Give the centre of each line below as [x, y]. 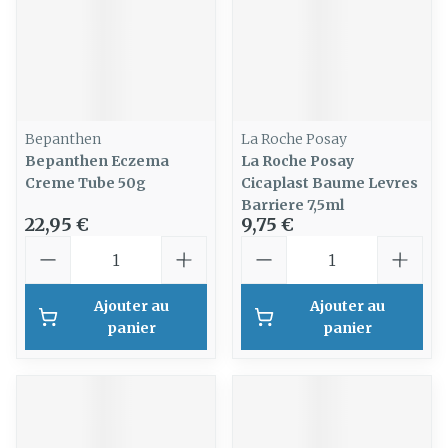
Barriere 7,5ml [292, 205]
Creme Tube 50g [85, 183]
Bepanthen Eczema [97, 161]
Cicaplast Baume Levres [329, 183]
